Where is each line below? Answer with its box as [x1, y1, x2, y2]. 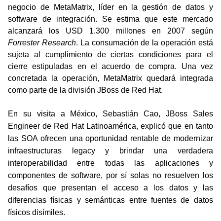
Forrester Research [8, 38, 76, 47]
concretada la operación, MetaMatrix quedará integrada [8, 74, 213, 82]
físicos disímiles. [8, 208, 65, 217]
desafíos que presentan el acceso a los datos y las [8, 184, 213, 192]
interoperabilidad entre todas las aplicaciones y [8, 159, 213, 167]
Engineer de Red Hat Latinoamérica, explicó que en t [8, 122, 198, 130]
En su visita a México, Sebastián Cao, [8, 110, 166, 118]
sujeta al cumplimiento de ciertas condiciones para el [8, 50, 213, 59]
